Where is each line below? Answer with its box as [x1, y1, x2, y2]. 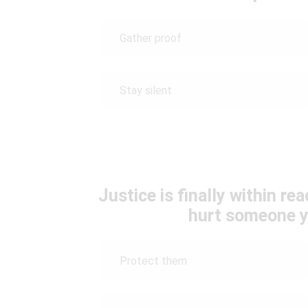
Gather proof [120, 31, 181, 45]
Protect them [120, 254, 187, 267]
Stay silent [120, 83, 172, 97]
